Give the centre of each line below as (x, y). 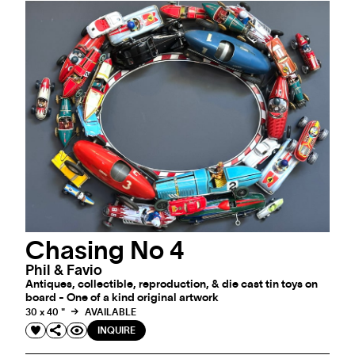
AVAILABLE (109, 313)
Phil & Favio (64, 271)
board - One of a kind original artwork (122, 298)
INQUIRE (116, 330)
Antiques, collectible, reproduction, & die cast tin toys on (172, 284)
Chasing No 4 (105, 251)
